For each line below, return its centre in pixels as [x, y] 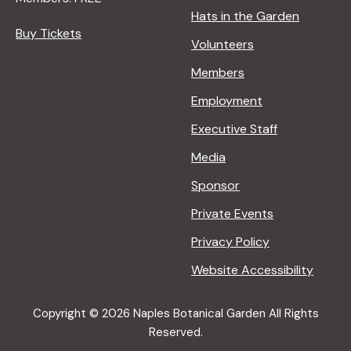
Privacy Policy [230, 241]
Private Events [232, 213]
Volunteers [223, 44]
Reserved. [175, 332]
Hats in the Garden [245, 16]
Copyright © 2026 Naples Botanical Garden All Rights [175, 313]
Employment [227, 100]
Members [218, 72]
